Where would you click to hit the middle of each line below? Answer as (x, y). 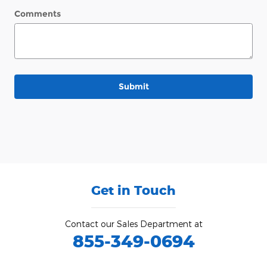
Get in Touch (133, 190)
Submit (133, 86)
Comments (38, 13)
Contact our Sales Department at (133, 224)
